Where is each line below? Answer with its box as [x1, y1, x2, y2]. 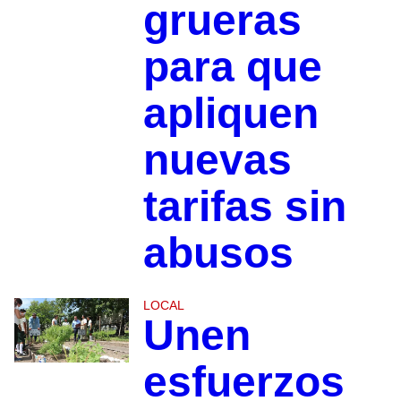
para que [142, 43, 322, 91]
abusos [142, 229, 294, 277]
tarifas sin [142, 183, 346, 231]
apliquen [142, 90, 319, 138]
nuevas [142, 136, 292, 184]
